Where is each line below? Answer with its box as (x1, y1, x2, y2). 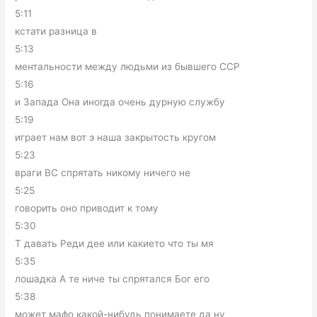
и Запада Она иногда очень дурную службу (15, 96, 226, 108)
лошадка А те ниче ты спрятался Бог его (15, 273, 210, 285)
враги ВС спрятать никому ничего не (15, 167, 191, 179)
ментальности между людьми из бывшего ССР (15, 61, 241, 73)
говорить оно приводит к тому (15, 202, 159, 214)
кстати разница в (15, 25, 98, 38)
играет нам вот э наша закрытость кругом (15, 132, 217, 144)
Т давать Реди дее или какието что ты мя (15, 238, 214, 250)
